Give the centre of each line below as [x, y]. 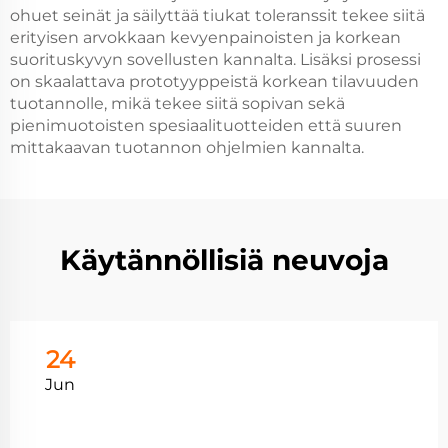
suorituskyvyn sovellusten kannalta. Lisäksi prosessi [215, 59]
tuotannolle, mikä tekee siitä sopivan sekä [177, 103]
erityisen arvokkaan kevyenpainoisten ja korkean [205, 37]
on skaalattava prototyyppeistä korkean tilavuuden [214, 81]
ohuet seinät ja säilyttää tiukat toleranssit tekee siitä [217, 15]
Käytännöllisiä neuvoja [224, 260]
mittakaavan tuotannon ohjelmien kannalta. [187, 147]
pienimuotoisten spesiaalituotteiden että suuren [206, 125]
